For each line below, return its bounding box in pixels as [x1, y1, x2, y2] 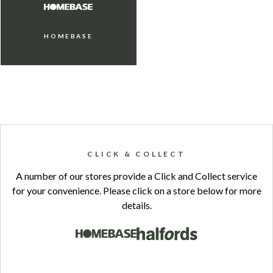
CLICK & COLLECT [87, 149, 186, 158]
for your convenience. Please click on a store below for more [12, 185, 261, 196]
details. [121, 199, 152, 211]
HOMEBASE [44, 32, 93, 40]
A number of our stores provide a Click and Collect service [16, 170, 257, 182]
